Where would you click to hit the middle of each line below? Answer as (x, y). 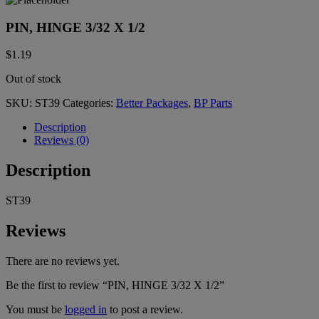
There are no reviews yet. (63, 261)
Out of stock (33, 79)
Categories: (89, 103)
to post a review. (145, 310)
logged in (86, 310)
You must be (35, 310)
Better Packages (152, 103)
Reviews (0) (62, 140)
